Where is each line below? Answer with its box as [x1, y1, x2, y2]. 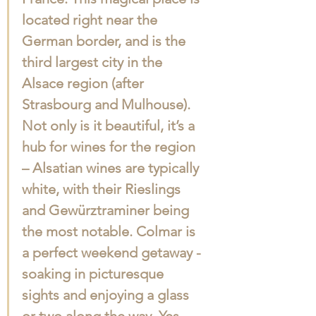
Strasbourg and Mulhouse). [22, 96, 194, 113]
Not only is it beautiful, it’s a [22, 117, 198, 134]
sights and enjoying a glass [22, 286, 193, 303]
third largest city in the [22, 54, 166, 71]
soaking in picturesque [22, 265, 167, 282]
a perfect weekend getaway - [22, 244, 205, 261]
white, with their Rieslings [22, 181, 184, 197]
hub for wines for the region [22, 138, 199, 155]
